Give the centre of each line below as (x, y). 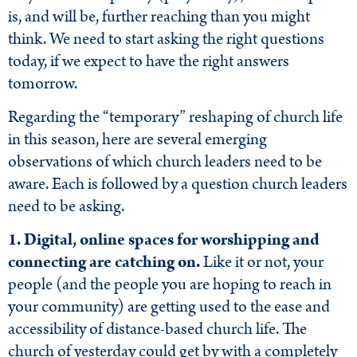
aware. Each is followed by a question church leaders (178, 184)
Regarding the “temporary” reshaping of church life (175, 117)
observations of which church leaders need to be (165, 161)
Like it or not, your (262, 263)
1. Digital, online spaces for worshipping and (164, 240)
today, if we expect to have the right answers (149, 61)
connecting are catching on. (104, 263)
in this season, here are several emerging (137, 139)
